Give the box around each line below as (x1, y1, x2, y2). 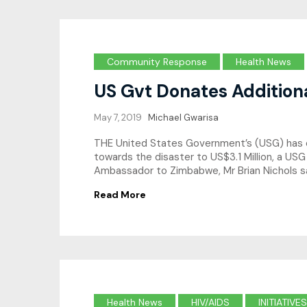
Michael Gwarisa (148, 111, 219, 123)
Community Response (107, 55, 207, 68)
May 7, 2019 (94, 111, 142, 123)
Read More (94, 188, 146, 201)
